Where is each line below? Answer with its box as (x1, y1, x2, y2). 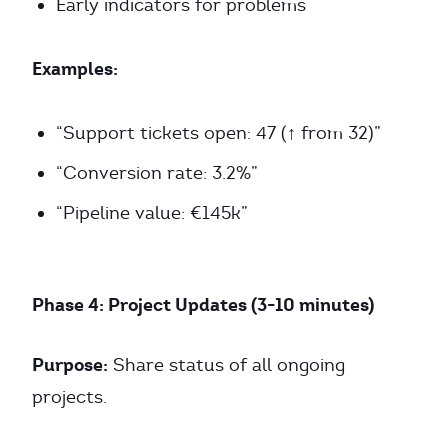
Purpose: (32, 353, 108, 376)
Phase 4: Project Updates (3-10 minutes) (32, 293, 374, 316)
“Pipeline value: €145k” (56, 202, 248, 224)
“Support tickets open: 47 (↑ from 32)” (56, 122, 381, 144)
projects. (32, 386, 107, 408)
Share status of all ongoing (108, 354, 345, 376)
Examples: (32, 57, 118, 80)
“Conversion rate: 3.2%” (56, 162, 258, 184)
